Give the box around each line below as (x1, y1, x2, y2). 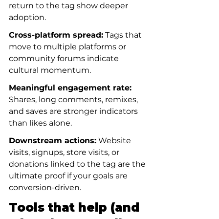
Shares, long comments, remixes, (9, 95, 140, 104)
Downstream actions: (9, 136, 96, 145)
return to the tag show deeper (9, 1, 130, 10)
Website (96, 136, 133, 145)
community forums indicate (9, 54, 121, 63)
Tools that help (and (9, 200, 143, 215)
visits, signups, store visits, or (9, 148, 121, 157)
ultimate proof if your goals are (9, 171, 130, 180)
